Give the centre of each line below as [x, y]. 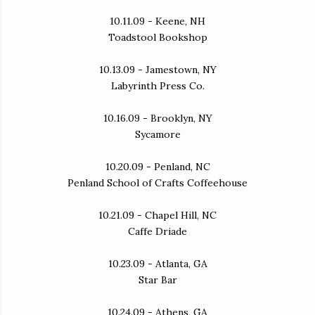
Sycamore [157, 134]
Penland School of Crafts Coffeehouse [157, 182]
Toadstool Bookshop [157, 37]
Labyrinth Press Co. [157, 85]
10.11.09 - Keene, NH [157, 21]
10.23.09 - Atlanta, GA [157, 263]
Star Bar [157, 279]
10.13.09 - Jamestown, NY [157, 69]
